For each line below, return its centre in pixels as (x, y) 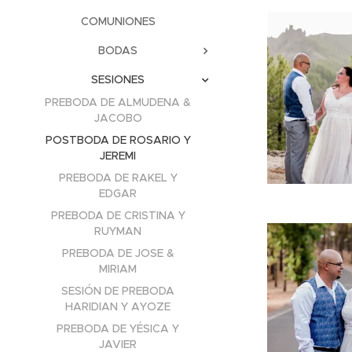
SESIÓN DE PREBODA (118, 290)
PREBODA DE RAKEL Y (118, 177)
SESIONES (118, 79)
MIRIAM (118, 268)
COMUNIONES (118, 21)
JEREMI (118, 155)
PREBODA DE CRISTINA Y (118, 215)
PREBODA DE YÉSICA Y (118, 328)
